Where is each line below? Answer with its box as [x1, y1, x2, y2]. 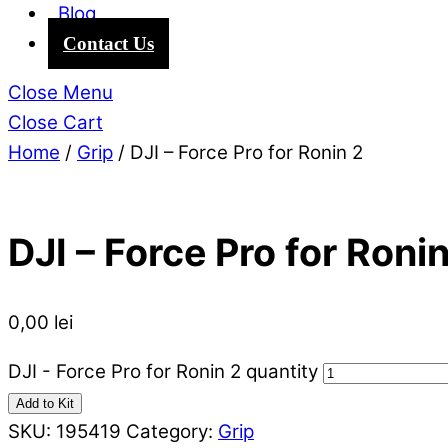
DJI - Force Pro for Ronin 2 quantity [8, 359, 318, 383]
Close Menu [8, 80, 113, 104]
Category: [126, 419, 218, 443]
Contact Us [63, 32, 154, 54]
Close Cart [8, 110, 103, 134]
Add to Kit [16, 395, 74, 411]
